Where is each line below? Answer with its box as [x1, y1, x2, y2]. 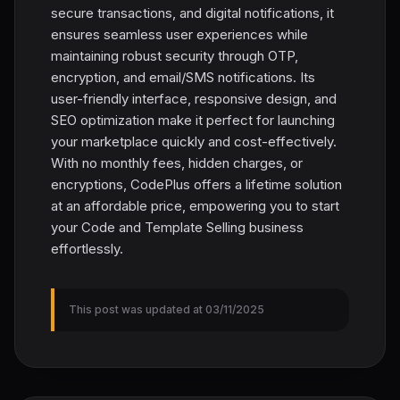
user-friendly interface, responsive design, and [51, 89, 337, 107]
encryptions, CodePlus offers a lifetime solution [51, 175, 342, 193]
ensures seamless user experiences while [51, 25, 308, 43]
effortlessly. [51, 239, 123, 257]
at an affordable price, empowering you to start [51, 196, 339, 214]
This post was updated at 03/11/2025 [69, 302, 264, 316]
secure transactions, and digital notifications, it [51, 4, 334, 21]
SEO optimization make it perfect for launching [51, 111, 335, 129]
